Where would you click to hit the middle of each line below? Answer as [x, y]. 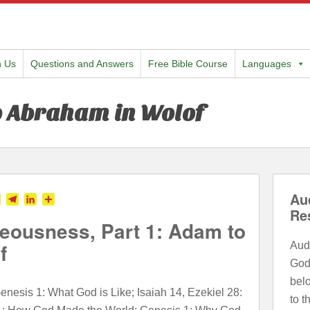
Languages [266, 64]
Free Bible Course [188, 64]
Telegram [41, 199]
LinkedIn [57, 199]
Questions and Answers [82, 64]
